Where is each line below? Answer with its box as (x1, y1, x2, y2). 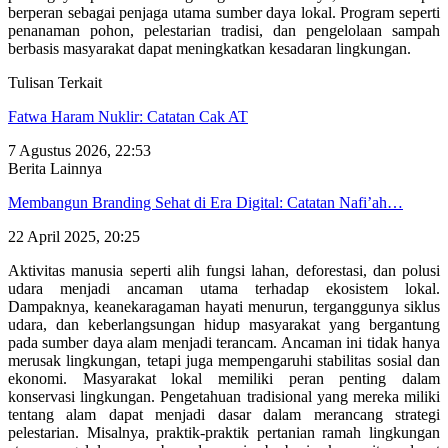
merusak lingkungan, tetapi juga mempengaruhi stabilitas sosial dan (8, 351, 440, 369)
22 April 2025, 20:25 (8, 227, 140, 245)
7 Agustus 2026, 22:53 (8, 141, 151, 159)
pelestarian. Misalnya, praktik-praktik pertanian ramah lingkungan (8, 423, 440, 441)
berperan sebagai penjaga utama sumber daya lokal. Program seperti (8, 3, 440, 21)
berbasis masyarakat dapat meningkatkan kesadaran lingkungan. (8, 39, 411, 57)
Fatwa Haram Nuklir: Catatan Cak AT (8, 107, 248, 125)
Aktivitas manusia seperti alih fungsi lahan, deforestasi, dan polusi (8, 261, 440, 279)
